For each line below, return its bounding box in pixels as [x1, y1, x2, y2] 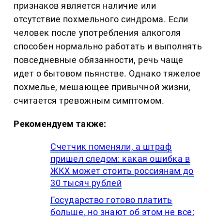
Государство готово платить [50, 195, 173, 205]
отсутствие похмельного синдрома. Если [14, 14, 188, 25]
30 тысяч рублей [50, 178, 122, 188]
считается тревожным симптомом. [14, 95, 165, 106]
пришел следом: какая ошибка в [50, 154, 190, 164]
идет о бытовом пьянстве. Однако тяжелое [14, 68, 201, 79]
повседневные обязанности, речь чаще [14, 55, 184, 65]
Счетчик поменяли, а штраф [50, 141, 172, 152]
